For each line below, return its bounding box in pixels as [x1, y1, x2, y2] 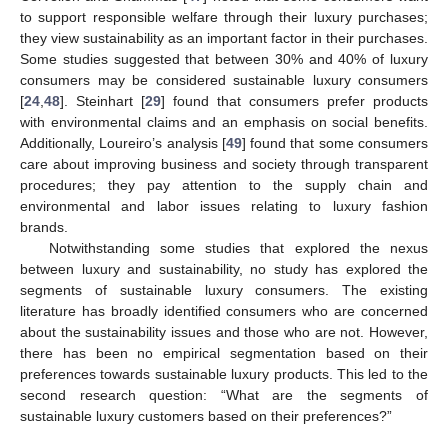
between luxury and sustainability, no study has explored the [20, 260, 428, 277]
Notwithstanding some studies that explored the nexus [48, 239, 428, 256]
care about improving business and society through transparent [20, 155, 428, 172]
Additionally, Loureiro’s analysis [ [20, 134, 226, 151]
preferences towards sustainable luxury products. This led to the [20, 365, 428, 382]
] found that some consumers [241, 134, 429, 151]
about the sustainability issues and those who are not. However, [20, 323, 428, 340]
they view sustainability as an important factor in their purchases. [20, 29, 428, 46]
